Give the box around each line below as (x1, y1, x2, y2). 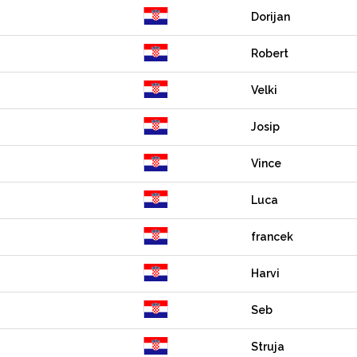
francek (251, 230, 293, 243)
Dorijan (251, 10, 290, 23)
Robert (251, 47, 288, 60)
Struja (251, 340, 284, 353)
